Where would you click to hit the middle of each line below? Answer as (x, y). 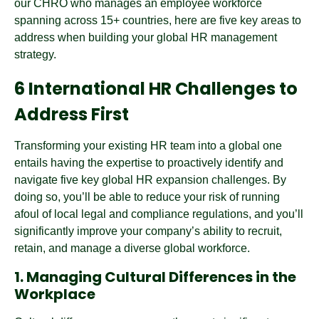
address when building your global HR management (146, 37)
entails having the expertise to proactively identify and (149, 163)
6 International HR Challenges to (156, 89)
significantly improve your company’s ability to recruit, (148, 231)
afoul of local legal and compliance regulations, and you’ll (159, 214)
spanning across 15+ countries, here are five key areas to (158, 20)
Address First (72, 114)
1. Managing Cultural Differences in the (155, 277)
